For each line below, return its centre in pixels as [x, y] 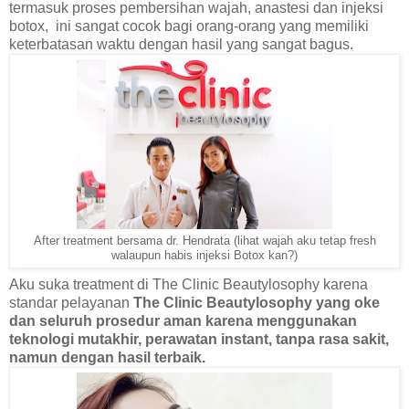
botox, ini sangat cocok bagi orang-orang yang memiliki [189, 26]
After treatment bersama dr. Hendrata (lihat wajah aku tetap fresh [204, 241]
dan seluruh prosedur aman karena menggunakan [183, 320]
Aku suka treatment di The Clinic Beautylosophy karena [189, 284]
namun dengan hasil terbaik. [107, 357]
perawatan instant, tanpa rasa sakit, [267, 339]
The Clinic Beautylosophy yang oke [257, 302]
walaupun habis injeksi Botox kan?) [204, 255]
